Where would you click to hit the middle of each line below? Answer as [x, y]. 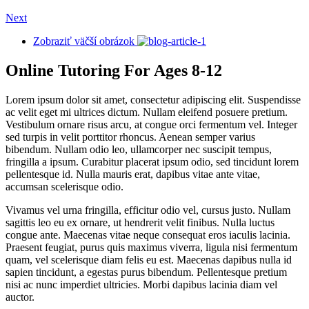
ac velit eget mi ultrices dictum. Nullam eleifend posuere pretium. [147, 112]
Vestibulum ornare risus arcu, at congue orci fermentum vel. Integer [151, 124]
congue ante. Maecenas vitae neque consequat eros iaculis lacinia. [148, 235]
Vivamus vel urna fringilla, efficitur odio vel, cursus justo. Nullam [148, 210]
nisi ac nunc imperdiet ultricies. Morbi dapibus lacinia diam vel [141, 284]
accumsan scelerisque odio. [64, 186]
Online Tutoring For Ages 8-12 [114, 70]
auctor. [20, 297]
